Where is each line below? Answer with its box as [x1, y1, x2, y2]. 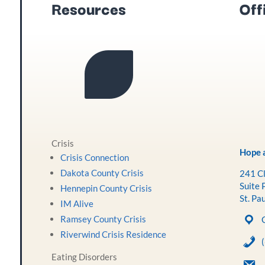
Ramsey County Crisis [60, 213, 147, 224]
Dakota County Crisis [60, 167, 144, 178]
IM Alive [60, 198, 94, 209]
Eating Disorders [51, 251, 118, 262]
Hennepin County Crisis [60, 182, 153, 193]
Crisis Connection [60, 151, 130, 163]
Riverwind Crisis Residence [60, 228, 167, 240]
